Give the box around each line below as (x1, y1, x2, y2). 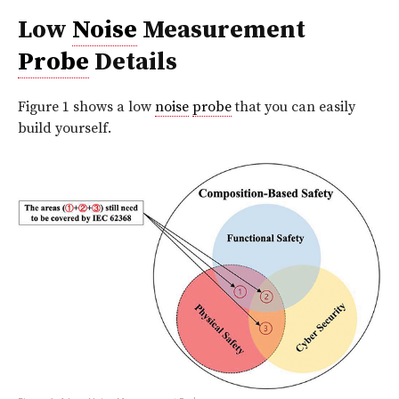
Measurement (137, 13, 305, 45)
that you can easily (232, 97, 355, 116)
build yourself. (18, 118, 111, 137)
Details (89, 45, 177, 77)
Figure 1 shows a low (18, 97, 155, 116)
